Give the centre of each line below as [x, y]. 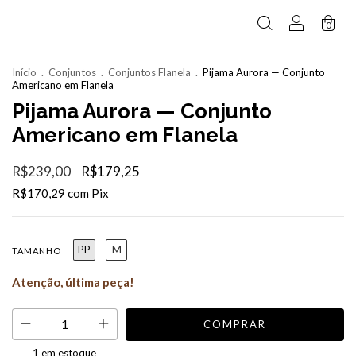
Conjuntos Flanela [149, 72]
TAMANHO [37, 250]
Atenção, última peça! [73, 282]
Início [24, 72]
